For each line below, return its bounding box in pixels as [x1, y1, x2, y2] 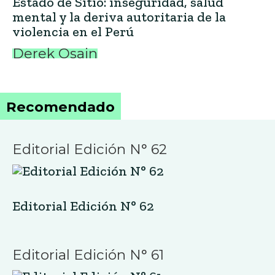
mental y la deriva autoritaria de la [12, 9, 226, 25]
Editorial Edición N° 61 [12, 246, 164, 263]
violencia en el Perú [12, 23, 134, 40]
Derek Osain [12, 45, 98, 62]
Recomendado [6, 98, 115, 115]
